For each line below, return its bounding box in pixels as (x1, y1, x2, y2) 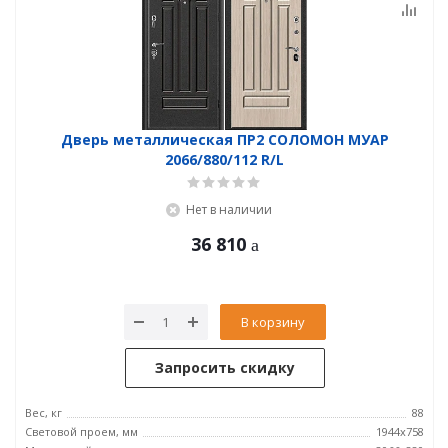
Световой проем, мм (25, 424, 138, 439)
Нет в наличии (185, 201, 272, 218)
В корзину (240, 312, 305, 331)
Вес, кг (25, 405, 62, 420)
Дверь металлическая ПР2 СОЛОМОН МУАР (60, 130, 389, 149)
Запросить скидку (154, 358, 295, 377)
